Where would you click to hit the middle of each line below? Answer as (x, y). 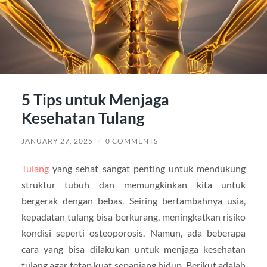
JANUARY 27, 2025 (57, 141)
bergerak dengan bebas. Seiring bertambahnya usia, (133, 200)
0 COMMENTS (131, 141)
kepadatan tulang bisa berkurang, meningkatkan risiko (133, 216)
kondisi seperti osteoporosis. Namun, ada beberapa (133, 232)
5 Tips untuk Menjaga (95, 99)
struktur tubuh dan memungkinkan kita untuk (133, 184)
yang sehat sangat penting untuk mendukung (147, 168)
